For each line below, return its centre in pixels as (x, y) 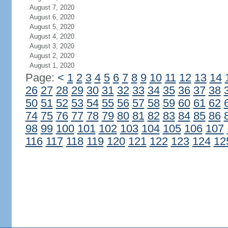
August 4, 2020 (52, 36)
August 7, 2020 (52, 7)
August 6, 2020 (52, 17)
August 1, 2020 (52, 65)
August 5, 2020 (52, 27)
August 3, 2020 (52, 46)
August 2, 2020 (52, 56)
